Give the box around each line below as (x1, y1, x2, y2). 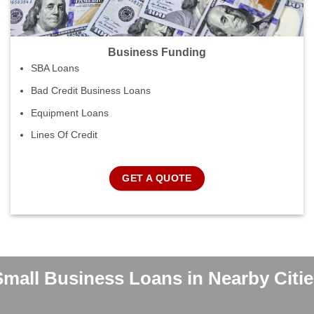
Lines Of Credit (30, 129, 97, 141)
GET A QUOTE (122, 172, 192, 184)
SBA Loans (30, 62, 79, 74)
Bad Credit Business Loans (30, 85, 151, 97)
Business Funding (108, 45, 206, 58)
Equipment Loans (30, 107, 109, 118)
